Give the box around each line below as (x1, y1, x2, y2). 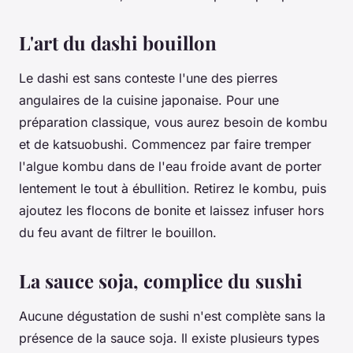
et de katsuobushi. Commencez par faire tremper (19, 136, 311, 152)
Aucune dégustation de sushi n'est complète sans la (19, 307, 325, 324)
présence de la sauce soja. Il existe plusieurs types (19, 329, 319, 346)
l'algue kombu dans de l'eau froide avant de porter (19, 158, 321, 174)
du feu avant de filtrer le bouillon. (19, 224, 217, 240)
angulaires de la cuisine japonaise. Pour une (19, 91, 279, 108)
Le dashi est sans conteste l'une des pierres (19, 69, 277, 86)
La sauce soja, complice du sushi (19, 267, 303, 293)
